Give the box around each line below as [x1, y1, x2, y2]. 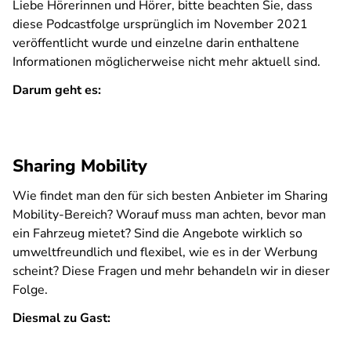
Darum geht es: [13, 81, 101, 99]
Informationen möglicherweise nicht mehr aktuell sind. [13, 53, 320, 71]
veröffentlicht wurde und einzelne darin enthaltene [13, 34, 299, 52]
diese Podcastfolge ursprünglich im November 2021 [13, 16, 308, 33]
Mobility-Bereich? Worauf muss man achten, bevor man [13, 206, 326, 223]
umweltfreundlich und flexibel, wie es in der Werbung [13, 244, 317, 261]
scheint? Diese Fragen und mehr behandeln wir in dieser [13, 262, 330, 280]
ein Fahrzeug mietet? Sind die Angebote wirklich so [13, 225, 302, 242]
